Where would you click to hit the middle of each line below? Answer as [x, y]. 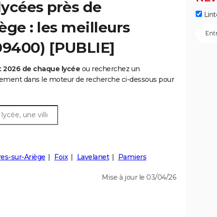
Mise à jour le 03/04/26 [139, 178]
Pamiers [132, 157]
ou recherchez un [110, 69]
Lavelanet [93, 157]
